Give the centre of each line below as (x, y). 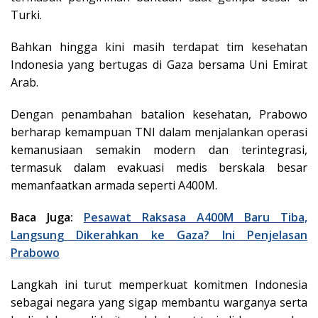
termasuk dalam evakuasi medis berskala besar (159, 167)
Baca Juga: (47, 217)
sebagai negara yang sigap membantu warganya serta (159, 302)
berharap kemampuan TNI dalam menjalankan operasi (159, 132)
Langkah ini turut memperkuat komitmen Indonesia (159, 284)
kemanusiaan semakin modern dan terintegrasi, (159, 149)
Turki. (26, 15)
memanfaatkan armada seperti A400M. (114, 185)
